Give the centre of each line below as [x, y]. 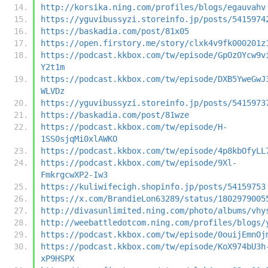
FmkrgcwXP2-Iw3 [74, 174]
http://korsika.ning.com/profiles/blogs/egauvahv [153, 7]
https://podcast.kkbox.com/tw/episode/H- [134, 127]
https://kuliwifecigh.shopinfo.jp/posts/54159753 [153, 186]
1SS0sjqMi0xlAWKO [79, 138]
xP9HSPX [57, 258]
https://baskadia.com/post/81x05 [115, 31]
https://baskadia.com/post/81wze [115, 115]
